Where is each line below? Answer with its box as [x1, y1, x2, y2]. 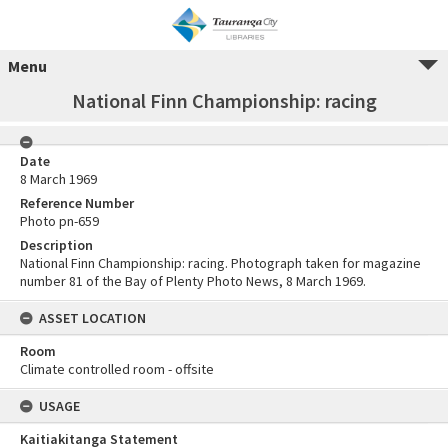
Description [20, 236, 93, 254]
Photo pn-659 [20, 212, 99, 230]
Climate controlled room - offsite [20, 360, 214, 378]
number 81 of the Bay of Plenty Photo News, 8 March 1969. [20, 272, 366, 290]
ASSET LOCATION [39, 309, 146, 327]
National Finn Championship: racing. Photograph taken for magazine [20, 254, 421, 272]
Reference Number [20, 194, 134, 212]
